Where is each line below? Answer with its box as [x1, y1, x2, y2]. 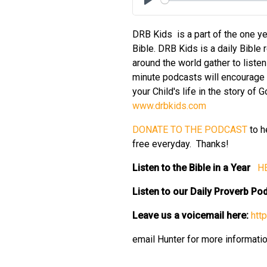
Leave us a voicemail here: [132, 210, 251, 221]
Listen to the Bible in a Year [132, 162, 255, 173]
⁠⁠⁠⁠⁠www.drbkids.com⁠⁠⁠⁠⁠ [132, 100, 206, 111]
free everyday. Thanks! [132, 138, 229, 150]
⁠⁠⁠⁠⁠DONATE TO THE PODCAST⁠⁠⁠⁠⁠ [132, 124, 247, 135]
